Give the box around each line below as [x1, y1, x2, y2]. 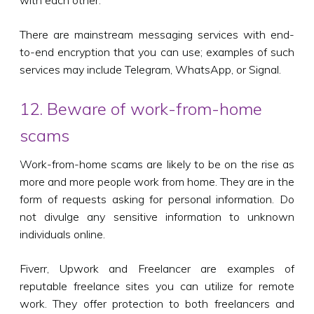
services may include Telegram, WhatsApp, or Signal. [20, 62, 281, 76]
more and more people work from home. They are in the [20, 174, 294, 189]
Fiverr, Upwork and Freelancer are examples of [20, 261, 294, 275]
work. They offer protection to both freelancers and [20, 296, 294, 310]
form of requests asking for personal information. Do [20, 191, 294, 206]
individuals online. [20, 226, 105, 241]
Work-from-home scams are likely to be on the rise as [20, 156, 294, 171]
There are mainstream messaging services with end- [20, 27, 294, 41]
